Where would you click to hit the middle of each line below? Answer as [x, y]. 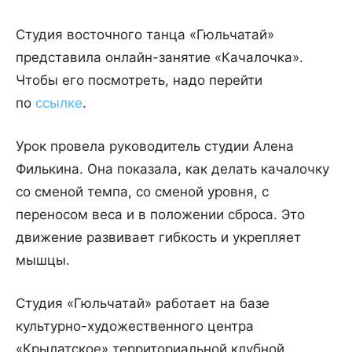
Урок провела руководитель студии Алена [155, 147]
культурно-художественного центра [135, 326]
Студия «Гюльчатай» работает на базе [143, 304]
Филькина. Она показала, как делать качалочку [172, 169]
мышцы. [43, 260]
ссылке [59, 103]
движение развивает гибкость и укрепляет [158, 238]
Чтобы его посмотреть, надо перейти [139, 81]
